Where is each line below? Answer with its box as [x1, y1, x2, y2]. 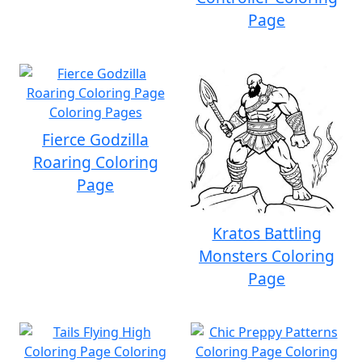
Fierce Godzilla [42, 128, 149, 150]
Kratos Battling [212, 222, 322, 244]
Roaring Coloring [32, 151, 158, 173]
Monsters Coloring [199, 245, 335, 267]
